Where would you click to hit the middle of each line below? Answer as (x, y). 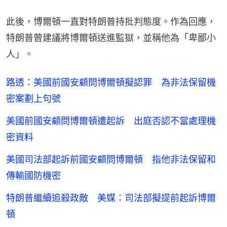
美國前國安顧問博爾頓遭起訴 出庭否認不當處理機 (111, 121)
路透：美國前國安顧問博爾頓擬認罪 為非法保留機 (111, 82)
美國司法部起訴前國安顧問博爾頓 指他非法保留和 (111, 159)
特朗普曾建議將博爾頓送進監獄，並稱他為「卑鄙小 (111, 37)
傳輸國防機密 (33, 175)
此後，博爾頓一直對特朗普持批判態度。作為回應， (111, 21)
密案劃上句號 (33, 98)
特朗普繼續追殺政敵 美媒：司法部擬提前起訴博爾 (111, 198)
